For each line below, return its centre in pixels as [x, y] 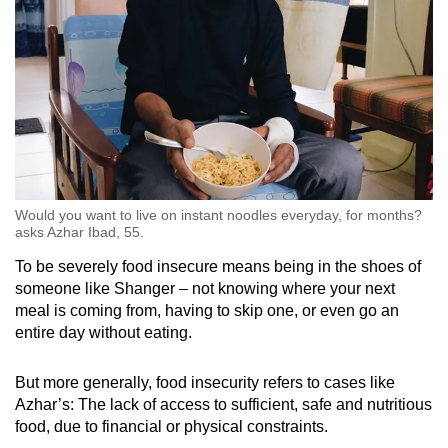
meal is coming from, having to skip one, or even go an [207, 310]
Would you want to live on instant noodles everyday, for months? [218, 214]
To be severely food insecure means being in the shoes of [218, 266]
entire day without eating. [103, 332]
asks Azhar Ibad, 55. [79, 231]
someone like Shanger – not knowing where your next [205, 288]
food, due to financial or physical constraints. [171, 426]
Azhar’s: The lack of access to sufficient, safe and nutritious [223, 404]
